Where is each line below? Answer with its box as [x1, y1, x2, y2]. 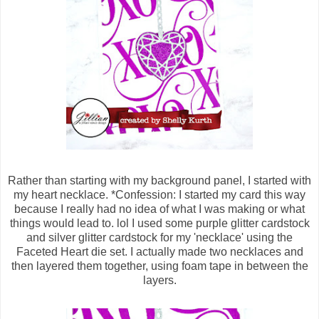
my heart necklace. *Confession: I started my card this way [14, 189, 305, 202]
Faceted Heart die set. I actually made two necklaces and [16, 246, 303, 258]
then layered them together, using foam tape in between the [11, 260, 308, 273]
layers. [142, 274, 177, 287]
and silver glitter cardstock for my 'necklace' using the [26, 231, 293, 244]
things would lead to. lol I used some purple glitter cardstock [9, 217, 310, 230]
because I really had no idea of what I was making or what [14, 203, 305, 216]
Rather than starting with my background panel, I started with [8, 174, 311, 187]
